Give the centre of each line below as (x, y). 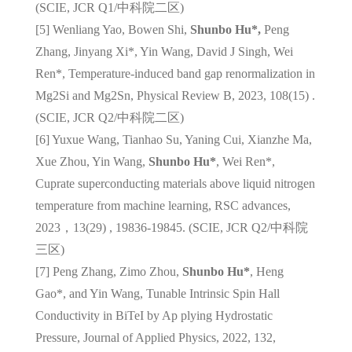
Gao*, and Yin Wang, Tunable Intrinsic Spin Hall (157, 293)
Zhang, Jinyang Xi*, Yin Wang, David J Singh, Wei (164, 51)
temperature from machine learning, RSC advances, (163, 205)
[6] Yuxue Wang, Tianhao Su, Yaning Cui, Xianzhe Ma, (173, 139)
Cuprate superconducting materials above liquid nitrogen (175, 183)
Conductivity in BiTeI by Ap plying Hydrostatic (154, 315)
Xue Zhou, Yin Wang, (92, 161)
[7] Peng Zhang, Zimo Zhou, (108, 271)
